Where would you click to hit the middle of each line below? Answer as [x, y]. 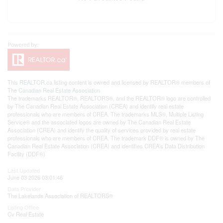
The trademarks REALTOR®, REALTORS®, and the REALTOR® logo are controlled [109, 98]
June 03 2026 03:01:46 [35, 177]
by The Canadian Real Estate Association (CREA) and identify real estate [96, 106]
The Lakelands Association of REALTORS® [60, 196]
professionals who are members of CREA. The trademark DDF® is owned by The [106, 138]
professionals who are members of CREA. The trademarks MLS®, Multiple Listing [106, 114]
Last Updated [24, 170]
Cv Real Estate [26, 214]
